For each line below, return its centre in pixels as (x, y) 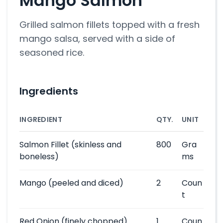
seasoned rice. (52, 53)
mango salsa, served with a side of (97, 39)
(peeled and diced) (85, 183)
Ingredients (49, 91)
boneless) (39, 157)
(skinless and (95, 145)
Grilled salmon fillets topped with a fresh (110, 25)
